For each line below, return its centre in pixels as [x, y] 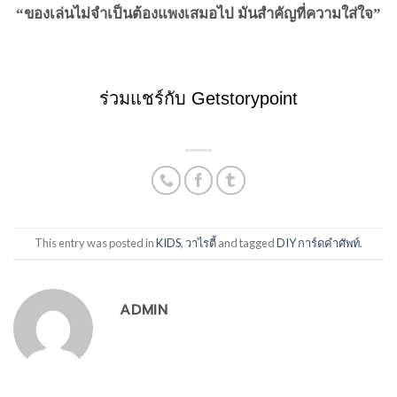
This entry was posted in [95, 243]
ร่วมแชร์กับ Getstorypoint [198, 98]
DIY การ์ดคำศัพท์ [318, 243]
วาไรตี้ [201, 243]
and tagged [246, 243]
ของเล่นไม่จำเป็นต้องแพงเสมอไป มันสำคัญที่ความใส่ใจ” [202, 14]
